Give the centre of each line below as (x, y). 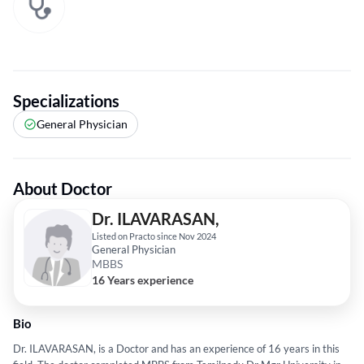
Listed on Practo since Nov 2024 (154, 236)
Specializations (66, 101)
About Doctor (63, 189)
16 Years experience (143, 280)
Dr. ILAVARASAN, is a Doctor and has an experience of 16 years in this (176, 349)
